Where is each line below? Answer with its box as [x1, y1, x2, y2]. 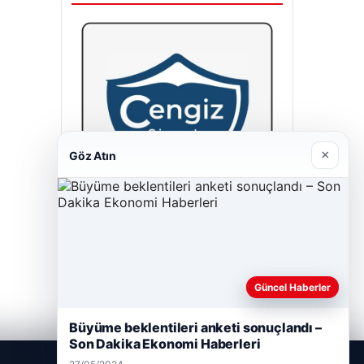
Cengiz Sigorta [71, 232, 165, 249]
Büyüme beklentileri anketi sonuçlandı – [69, 319, 322, 336]
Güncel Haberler [254, 281, 331, 293]
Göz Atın [69, 148, 116, 162]
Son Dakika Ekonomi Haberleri [69, 336, 261, 352]
